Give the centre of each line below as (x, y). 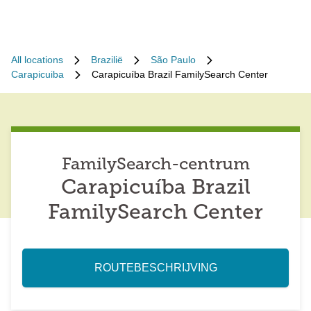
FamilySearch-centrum (155, 165)
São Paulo (173, 60)
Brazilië (107, 60)
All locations (37, 60)
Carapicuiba (37, 74)
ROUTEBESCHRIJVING (155, 268)
